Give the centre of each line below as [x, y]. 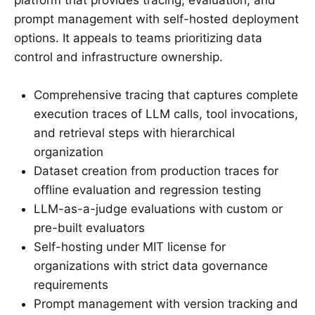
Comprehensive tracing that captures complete [166, 95]
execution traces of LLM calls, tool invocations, [166, 114]
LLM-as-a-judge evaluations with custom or [158, 208]
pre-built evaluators [89, 227]
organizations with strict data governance [151, 265]
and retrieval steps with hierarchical [134, 133]
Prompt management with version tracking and [166, 303]
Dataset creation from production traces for [156, 171]
